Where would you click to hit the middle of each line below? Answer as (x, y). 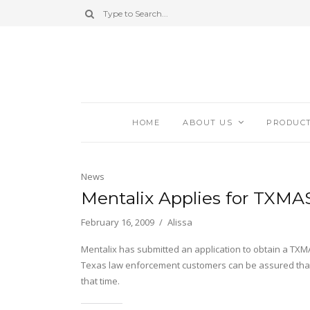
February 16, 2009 (118, 222)
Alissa (180, 222)
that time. (100, 281)
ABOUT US (208, 123)
